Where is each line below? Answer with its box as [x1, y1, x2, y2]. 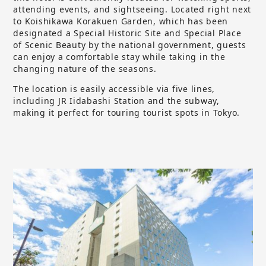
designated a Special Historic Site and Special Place [13, 27, 242, 39]
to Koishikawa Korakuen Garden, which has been [13, 15, 229, 27]
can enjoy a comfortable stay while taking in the [13, 50, 226, 62]
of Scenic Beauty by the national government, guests [13, 39, 246, 50]
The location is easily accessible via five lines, [13, 83, 216, 94]
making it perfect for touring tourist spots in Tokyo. [13, 106, 240, 118]
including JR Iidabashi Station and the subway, [13, 94, 220, 106]
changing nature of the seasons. [13, 62, 157, 74]
